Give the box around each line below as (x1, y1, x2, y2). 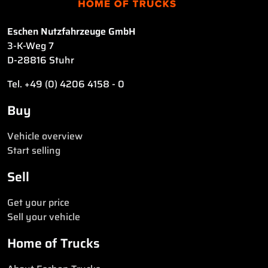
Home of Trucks (7, 233, 100, 253)
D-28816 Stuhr (7, 52, 74, 68)
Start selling (7, 142, 60, 158)
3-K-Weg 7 (7, 38, 54, 53)
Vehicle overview (7, 128, 83, 144)
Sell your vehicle (7, 209, 80, 224)
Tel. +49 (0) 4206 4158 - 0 (7, 76, 124, 92)
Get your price (7, 194, 69, 210)
